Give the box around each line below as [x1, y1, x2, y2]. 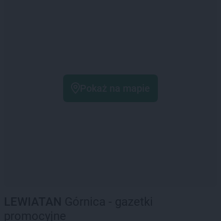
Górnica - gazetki [62, 195, 153, 209]
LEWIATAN [4, 195, 62, 209]
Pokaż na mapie [80, 82, 150, 94]
